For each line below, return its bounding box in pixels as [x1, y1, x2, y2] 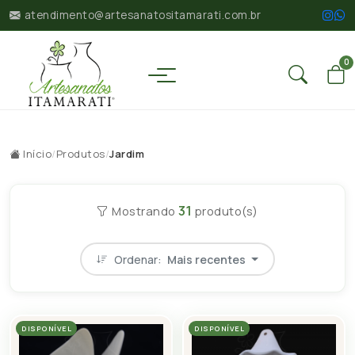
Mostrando [109, 203, 179, 219]
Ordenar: [114, 251, 165, 267]
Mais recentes [167, 251, 246, 267]
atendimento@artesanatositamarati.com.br [24, 8, 261, 22]
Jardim [109, 147, 144, 161]
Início [20, 147, 52, 161]
